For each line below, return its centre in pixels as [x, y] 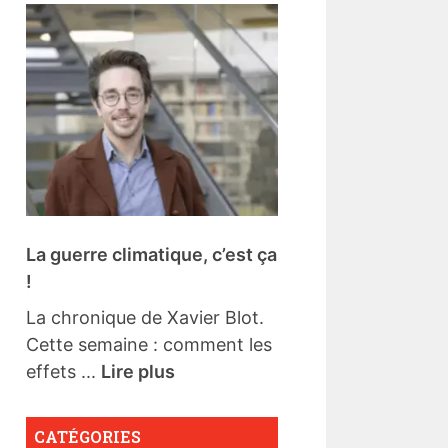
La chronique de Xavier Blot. [145, 318]
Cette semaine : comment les [149, 345]
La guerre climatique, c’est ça [151, 255]
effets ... [63, 372]
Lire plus [138, 372]
